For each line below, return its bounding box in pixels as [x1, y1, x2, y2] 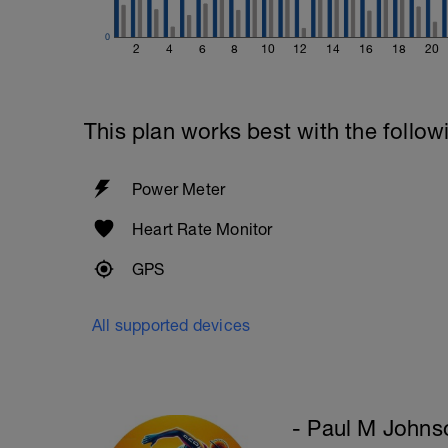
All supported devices [92, 316, 251, 334]
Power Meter [132, 180, 226, 198]
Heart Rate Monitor [132, 220, 273, 238]
